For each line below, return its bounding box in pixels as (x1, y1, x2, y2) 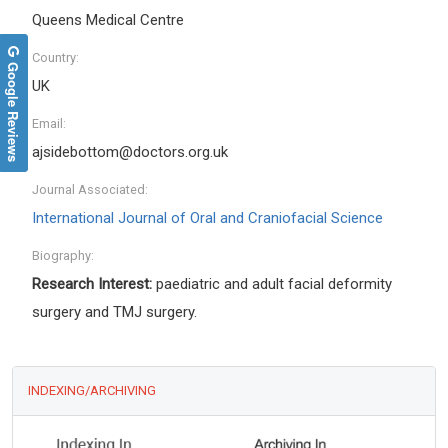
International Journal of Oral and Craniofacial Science (32, 209, 383, 228)
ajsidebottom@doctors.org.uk (32, 143, 228, 162)
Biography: (32, 248, 94, 264)
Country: (32, 50, 79, 66)
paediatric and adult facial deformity (152, 275, 392, 294)
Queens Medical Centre (32, 11, 184, 30)
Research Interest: (32, 275, 152, 294)
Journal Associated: (32, 182, 148, 198)
